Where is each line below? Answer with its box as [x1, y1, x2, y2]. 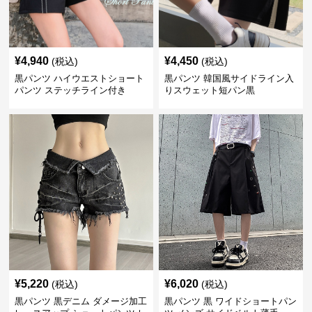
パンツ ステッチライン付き [15, 85, 127, 95]
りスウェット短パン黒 [164, 85, 255, 95]
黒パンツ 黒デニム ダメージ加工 [15, 296, 148, 306]
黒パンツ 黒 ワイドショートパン [164, 296, 297, 306]
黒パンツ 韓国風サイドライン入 [164, 73, 294, 84]
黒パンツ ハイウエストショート [15, 73, 145, 84]
